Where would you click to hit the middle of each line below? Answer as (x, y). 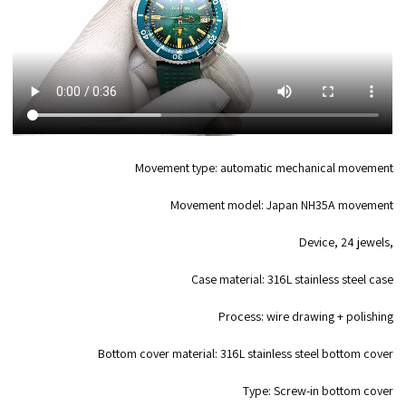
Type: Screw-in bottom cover (318, 391)
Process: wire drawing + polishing (305, 317)
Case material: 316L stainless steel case (292, 280)
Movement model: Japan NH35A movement (281, 205)
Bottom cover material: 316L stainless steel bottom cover (245, 354)
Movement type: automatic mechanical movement (264, 168)
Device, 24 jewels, (346, 242)
